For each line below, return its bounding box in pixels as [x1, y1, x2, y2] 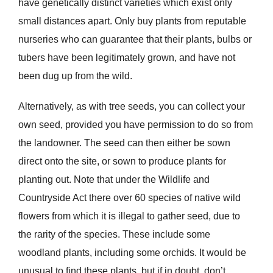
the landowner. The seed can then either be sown [18, 138, 230, 149]
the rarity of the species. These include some [18, 229, 210, 240]
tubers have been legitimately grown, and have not [18, 52, 235, 63]
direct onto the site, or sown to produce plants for [18, 156, 226, 167]
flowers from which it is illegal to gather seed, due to [18, 211, 240, 222]
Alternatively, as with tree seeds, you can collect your [18, 101, 245, 112]
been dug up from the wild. [18, 71, 132, 82]
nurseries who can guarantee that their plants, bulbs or [18, 34, 252, 45]
